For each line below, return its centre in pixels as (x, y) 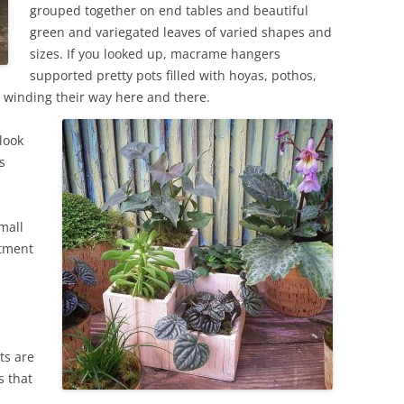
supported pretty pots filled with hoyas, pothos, (173, 75)
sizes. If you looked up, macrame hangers (155, 54)
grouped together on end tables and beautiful (169, 10)
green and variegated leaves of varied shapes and (181, 32)
